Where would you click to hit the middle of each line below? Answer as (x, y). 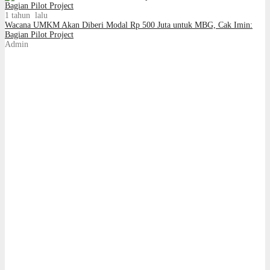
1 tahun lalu (26, 15)
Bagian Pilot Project (39, 34)
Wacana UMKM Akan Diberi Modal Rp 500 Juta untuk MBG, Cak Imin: (129, 25)
